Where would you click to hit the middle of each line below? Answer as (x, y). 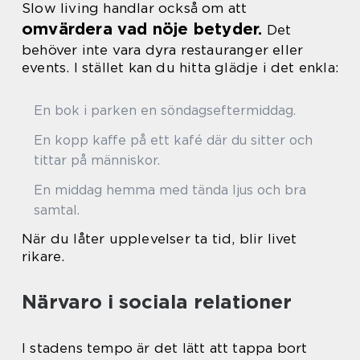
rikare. (43, 256)
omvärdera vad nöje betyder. (142, 29)
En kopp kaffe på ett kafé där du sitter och (173, 140)
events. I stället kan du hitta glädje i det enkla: (180, 67)
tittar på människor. (97, 160)
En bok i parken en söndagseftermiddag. (165, 110)
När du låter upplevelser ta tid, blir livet (160, 239)
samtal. (57, 210)
